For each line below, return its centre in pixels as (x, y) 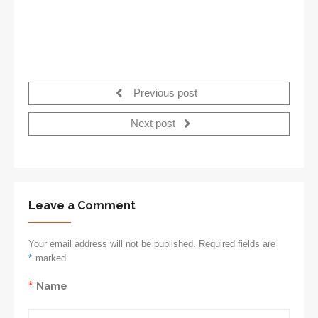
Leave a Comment (82, 206)
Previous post (164, 93)
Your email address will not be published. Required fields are (152, 244)
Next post (154, 124)
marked (51, 258)
